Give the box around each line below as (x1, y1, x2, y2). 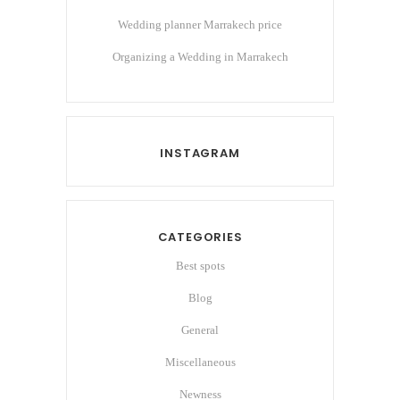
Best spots (175, 259, 225, 273)
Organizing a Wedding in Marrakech (112, 50, 288, 64)
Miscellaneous (164, 355, 236, 370)
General (181, 323, 219, 337)
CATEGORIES (157, 229, 243, 246)
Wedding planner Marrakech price (118, 18, 282, 32)
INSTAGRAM (160, 145, 240, 162)
